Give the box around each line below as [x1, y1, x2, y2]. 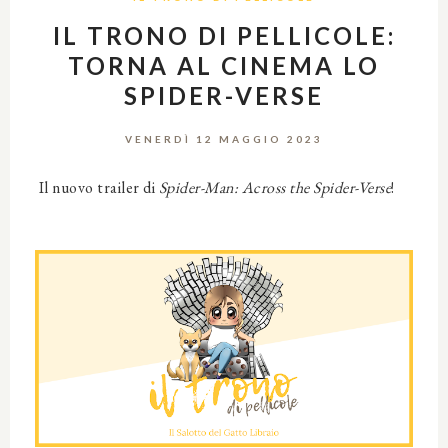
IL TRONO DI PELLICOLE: [52, 20, 396, 50]
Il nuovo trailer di [35, 176, 159, 198]
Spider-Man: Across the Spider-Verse [158, 176, 391, 198]
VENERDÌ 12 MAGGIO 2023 [125, 132, 323, 145]
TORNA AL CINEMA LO [68, 50, 380, 80]
